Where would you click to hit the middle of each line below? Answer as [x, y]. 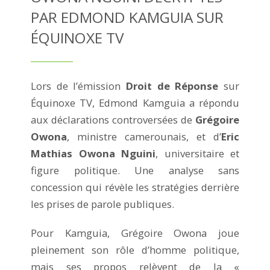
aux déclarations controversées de [113, 119]
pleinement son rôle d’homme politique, [135, 250]
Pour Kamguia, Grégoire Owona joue [135, 233]
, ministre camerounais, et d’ [144, 136]
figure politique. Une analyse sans [135, 170]
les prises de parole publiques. [105, 204]
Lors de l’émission [78, 86]
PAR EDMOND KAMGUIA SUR [127, 17]
